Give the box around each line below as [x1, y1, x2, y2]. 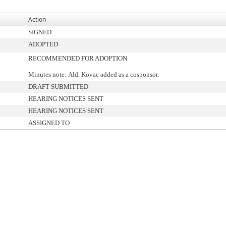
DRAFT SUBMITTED [28, 83, 88, 90]
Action [28, 15, 46, 24]
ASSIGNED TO [28, 119, 70, 127]
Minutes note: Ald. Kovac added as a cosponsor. [28, 71, 159, 78]
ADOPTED [28, 40, 58, 48]
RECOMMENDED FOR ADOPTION [28, 54, 127, 62]
